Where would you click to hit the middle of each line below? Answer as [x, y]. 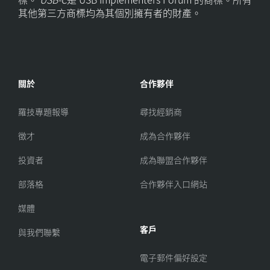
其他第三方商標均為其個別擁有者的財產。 [110, 12]
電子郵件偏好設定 [174, 257]
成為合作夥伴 [165, 135]
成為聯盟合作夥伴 [174, 159]
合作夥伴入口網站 [174, 184]
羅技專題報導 [43, 111]
